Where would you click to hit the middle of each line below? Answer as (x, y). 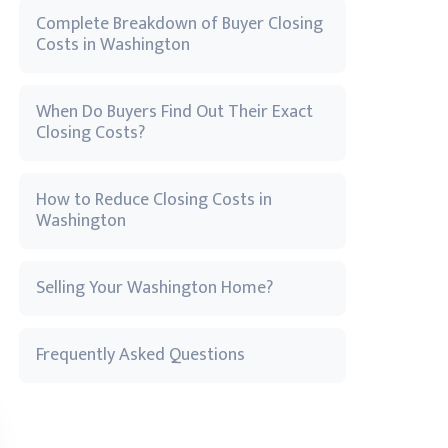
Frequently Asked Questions (140, 355)
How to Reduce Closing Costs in (154, 200)
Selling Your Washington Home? (154, 288)
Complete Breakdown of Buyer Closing (179, 24)
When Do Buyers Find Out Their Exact (174, 112)
